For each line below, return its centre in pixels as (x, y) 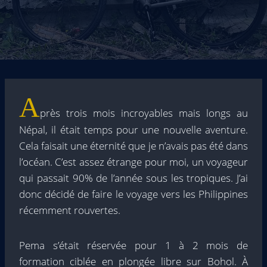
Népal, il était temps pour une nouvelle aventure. (133, 130)
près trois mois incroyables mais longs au (144, 113)
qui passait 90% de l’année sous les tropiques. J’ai (133, 178)
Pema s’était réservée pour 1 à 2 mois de (133, 245)
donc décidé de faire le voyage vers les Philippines (133, 194)
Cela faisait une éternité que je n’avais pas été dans (133, 146)
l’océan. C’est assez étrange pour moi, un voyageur (133, 162)
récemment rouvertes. (70, 210)
